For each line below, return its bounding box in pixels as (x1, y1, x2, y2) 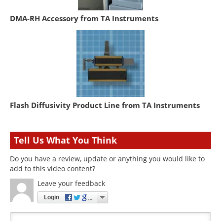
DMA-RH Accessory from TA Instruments (10, 13, 158, 23)
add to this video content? (10, 163, 95, 173)
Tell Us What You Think (14, 134, 117, 146)
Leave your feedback (37, 178, 105, 188)
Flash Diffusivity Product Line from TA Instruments (10, 100, 200, 110)
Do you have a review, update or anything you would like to (10, 153, 205, 163)
